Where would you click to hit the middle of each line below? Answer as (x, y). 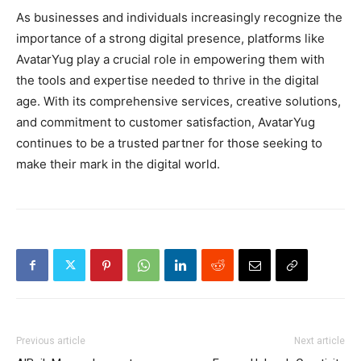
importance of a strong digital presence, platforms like (170, 39)
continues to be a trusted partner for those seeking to (169, 143)
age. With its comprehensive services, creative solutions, (178, 102)
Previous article (51, 341)
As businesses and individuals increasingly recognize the (179, 18)
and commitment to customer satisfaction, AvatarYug (166, 122)
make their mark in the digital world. (118, 164)
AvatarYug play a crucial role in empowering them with (170, 60)
